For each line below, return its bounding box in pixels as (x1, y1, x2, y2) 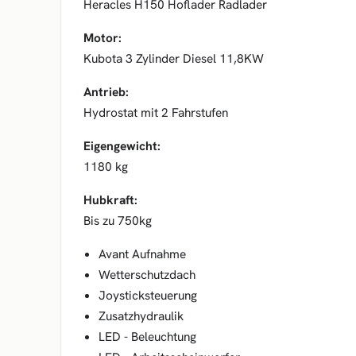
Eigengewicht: (83, 137, 161, 154)
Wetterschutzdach (98, 266, 195, 283)
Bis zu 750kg (83, 212, 152, 229)
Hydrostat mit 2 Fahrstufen (83, 104, 228, 121)
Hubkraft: (83, 192, 137, 208)
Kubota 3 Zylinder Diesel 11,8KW (83, 50, 264, 67)
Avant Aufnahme (98, 246, 186, 262)
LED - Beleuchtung (98, 328, 196, 345)
